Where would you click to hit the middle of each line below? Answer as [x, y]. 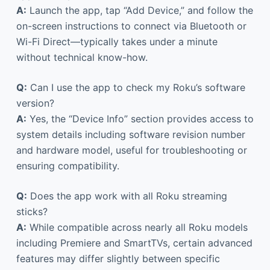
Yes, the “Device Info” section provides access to [140, 118]
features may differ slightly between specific [118, 258]
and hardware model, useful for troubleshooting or [131, 150]
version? [35, 103]
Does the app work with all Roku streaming [127, 196]
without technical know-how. [82, 57]
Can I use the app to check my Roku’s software [136, 87]
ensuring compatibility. [67, 165]
